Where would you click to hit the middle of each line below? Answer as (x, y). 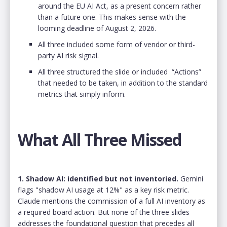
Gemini (191, 178)
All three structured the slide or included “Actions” (120, 71)
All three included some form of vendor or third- (117, 44)
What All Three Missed (100, 139)
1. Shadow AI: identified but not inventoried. (98, 178)
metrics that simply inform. (84, 94)
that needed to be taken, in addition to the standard (123, 83)
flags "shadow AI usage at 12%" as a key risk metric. (103, 190)
